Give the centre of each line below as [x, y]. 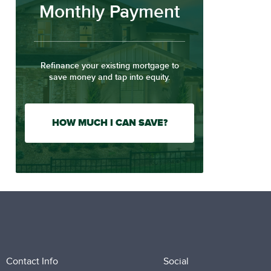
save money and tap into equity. [109, 77]
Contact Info [32, 261]
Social [176, 261]
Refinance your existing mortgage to [109, 65]
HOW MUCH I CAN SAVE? [109, 122]
